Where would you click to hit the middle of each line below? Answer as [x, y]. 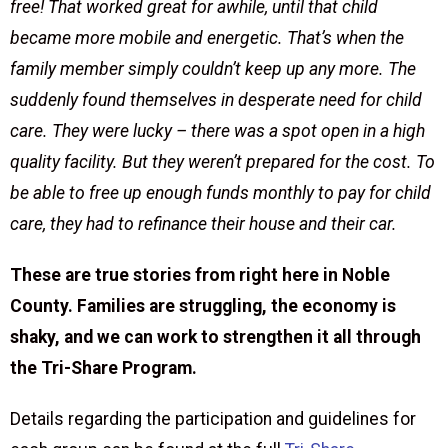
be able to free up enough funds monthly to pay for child [220, 193]
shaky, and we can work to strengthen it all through [215, 337]
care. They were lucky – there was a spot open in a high [217, 131]
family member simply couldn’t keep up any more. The [213, 69]
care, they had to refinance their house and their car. [205, 224]
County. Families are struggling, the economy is [203, 306]
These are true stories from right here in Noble [200, 275]
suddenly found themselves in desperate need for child [216, 100]
